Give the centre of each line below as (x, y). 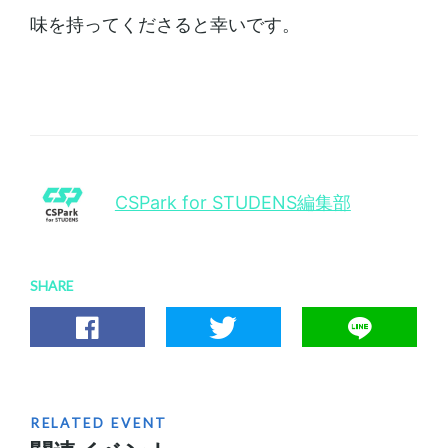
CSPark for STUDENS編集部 (232, 202)
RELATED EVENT (98, 422)
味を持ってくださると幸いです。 (164, 24)
